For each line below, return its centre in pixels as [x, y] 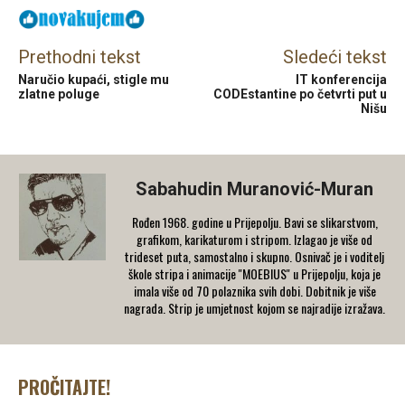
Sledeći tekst [334, 57]
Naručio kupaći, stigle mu [94, 80]
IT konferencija [341, 80]
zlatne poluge [59, 94]
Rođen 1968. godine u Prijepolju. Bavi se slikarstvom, [254, 222]
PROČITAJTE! [64, 387]
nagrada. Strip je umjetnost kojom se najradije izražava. [254, 308]
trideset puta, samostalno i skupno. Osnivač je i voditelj [254, 257]
